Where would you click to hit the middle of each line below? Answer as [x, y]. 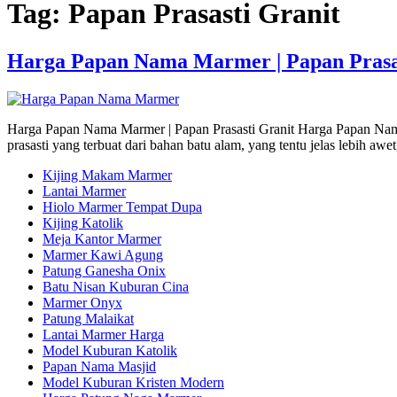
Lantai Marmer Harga [103, 334]
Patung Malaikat [88, 318]
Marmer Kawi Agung [103, 254]
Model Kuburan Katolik [110, 350]
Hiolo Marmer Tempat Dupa [122, 206]
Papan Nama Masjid [99, 366]
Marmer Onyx [82, 302]
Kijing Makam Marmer [107, 175]
